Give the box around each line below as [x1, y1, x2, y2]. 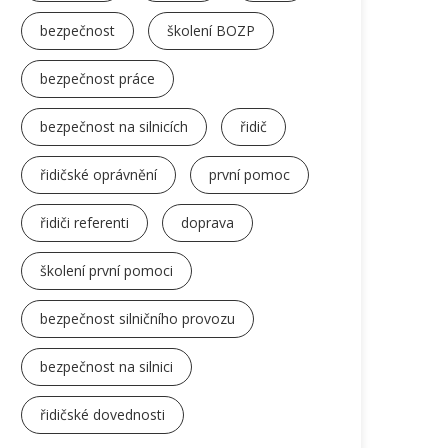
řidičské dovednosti [40, 405, 165, 425]
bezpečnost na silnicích [40, 117, 188, 137]
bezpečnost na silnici [40, 357, 173, 377]
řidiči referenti [40, 213, 129, 233]
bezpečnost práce [40, 69, 155, 89]
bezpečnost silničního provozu [40, 309, 235, 329]
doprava [181, 213, 234, 233]
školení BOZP [167, 21, 255, 41]
